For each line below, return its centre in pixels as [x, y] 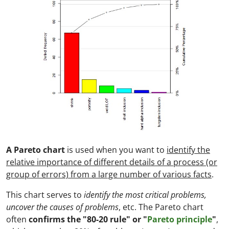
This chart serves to [45, 195]
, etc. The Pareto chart [161, 207]
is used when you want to [117, 150]
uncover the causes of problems [62, 207]
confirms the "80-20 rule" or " [88, 219]
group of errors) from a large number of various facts [109, 174]
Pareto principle [180, 219]
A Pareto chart [37, 150]
